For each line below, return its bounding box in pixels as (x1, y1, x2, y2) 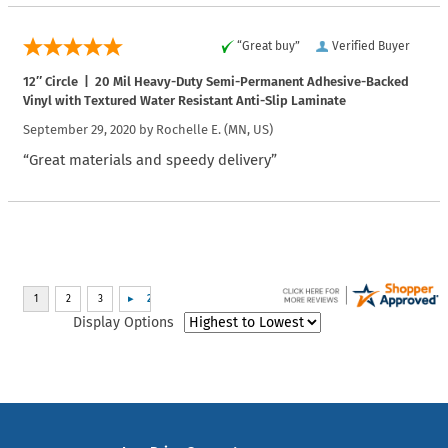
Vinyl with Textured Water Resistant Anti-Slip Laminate (23, 93, 346, 109)
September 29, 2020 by (23, 122, 156, 138)
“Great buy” (237, 39, 300, 54)
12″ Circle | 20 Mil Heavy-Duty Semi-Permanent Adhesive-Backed (23, 74, 409, 90)
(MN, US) (221, 122, 273, 138)
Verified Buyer (332, 39, 410, 54)
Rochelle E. (156, 122, 221, 138)
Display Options (73, 314, 174, 332)
